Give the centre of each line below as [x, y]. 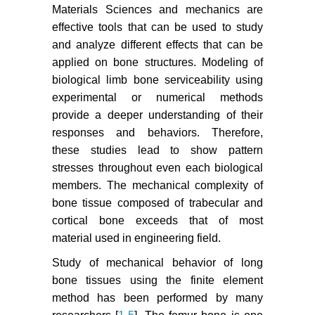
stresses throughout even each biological [157, 168]
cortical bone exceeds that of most [157, 221]
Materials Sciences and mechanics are [157, 10]
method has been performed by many [157, 298]
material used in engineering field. [136, 238]
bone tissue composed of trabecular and [157, 203]
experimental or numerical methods [157, 98]
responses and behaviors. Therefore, [157, 133]
